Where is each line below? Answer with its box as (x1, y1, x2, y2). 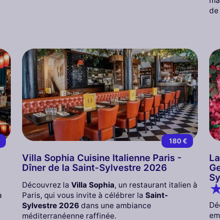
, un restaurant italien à (114, 180, 197, 190)
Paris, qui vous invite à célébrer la (22, 191, 145, 200)
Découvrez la (22, 180, 71, 190)
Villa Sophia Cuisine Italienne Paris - (22, 152, 182, 164)
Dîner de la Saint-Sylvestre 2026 (22, 162, 167, 174)
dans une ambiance (79, 201, 151, 211)
